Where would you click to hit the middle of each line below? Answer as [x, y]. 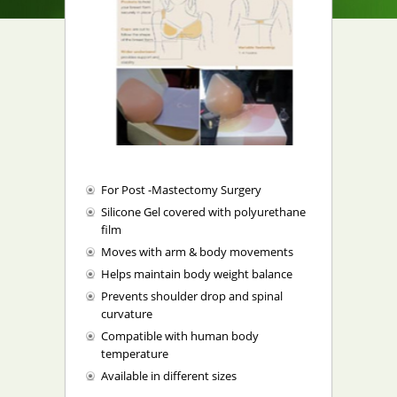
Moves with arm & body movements [197, 252]
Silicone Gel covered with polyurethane [203, 212]
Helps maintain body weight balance [197, 274]
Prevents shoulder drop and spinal [192, 296]
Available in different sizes [169, 376]
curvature [127, 314]
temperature [135, 354]
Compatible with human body [180, 336]
